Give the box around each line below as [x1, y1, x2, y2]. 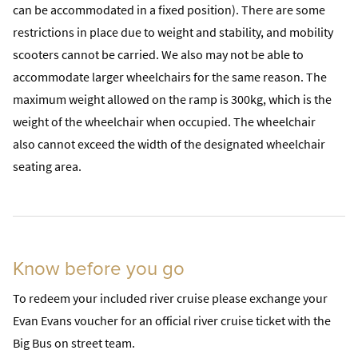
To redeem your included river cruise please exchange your [13, 290, 328, 306]
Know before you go [13, 257, 185, 280]
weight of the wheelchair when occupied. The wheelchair [13, 113, 316, 129]
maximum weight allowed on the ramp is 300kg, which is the [13, 91, 332, 107]
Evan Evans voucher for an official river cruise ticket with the [13, 312, 331, 328]
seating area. [13, 158, 82, 174]
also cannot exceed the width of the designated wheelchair [13, 136, 325, 152]
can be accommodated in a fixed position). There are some [13, 2, 325, 18]
